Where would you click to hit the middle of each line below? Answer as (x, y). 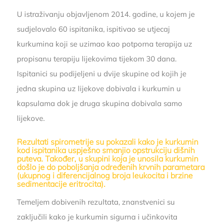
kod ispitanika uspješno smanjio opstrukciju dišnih (106, 150)
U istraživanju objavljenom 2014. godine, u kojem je (106, 14)
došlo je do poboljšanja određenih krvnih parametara (111, 167)
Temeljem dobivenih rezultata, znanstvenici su (96, 202)
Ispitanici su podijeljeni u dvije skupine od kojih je (101, 74)
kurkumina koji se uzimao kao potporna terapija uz (104, 44)
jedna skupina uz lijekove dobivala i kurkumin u (99, 89)
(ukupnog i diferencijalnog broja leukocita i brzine (105, 176)
